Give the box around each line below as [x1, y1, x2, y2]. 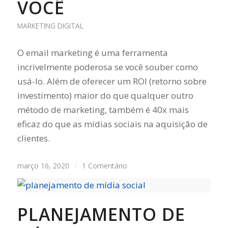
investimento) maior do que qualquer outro [17, 89, 193, 101]
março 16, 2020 [17, 160, 69, 170]
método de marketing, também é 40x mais [17, 103, 189, 116]
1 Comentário [81, 160, 127, 170]
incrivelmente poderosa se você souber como [17, 61, 198, 73]
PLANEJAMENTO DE [17, 202, 185, 226]
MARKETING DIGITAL [17, 20, 83, 31]
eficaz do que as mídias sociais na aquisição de [17, 118, 208, 130]
